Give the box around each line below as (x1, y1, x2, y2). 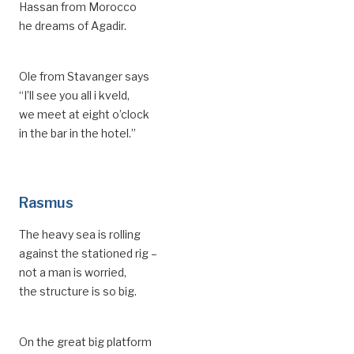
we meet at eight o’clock (19, 107, 149, 121)
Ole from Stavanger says (19, 70, 149, 83)
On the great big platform (19, 335, 152, 348)
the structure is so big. (19, 284, 137, 298)
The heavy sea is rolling (19, 228, 141, 241)
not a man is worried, (19, 265, 126, 279)
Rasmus (19, 194, 73, 211)
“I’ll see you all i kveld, (19, 88, 130, 102)
